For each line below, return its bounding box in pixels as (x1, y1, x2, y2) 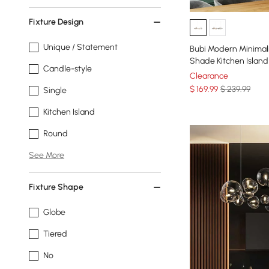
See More (29, 150, 64, 160)
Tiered (43, 229, 67, 239)
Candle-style (43, 64, 92, 74)
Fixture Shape (29, 182, 83, 192)
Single (43, 85, 67, 95)
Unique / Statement (43, 42, 118, 52)
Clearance (190, 70, 228, 81)
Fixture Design (29, 17, 83, 27)
